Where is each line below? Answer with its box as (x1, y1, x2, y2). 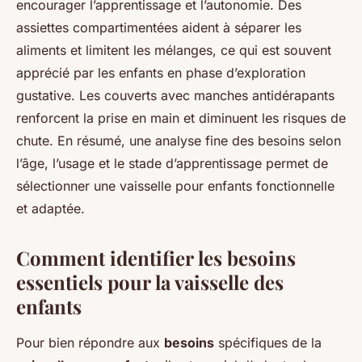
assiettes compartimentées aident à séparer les (16, 19, 301, 36)
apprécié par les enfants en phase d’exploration (16, 65, 305, 82)
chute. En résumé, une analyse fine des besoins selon (16, 133, 341, 149)
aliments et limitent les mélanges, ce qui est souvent (16, 42, 331, 59)
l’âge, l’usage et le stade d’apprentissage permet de (16, 155, 328, 172)
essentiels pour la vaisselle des (16, 269, 284, 296)
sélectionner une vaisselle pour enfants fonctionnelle (16, 178, 335, 195)
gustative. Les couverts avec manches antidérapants (16, 87, 335, 104)
